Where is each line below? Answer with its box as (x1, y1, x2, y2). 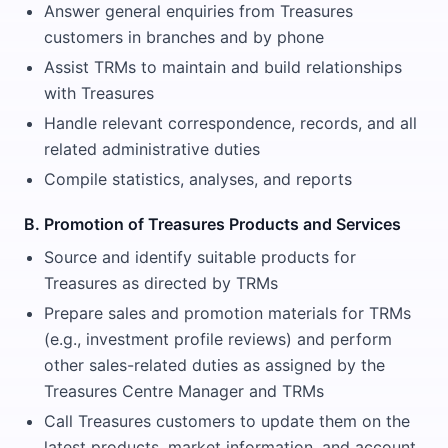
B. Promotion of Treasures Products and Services (24, 214, 401, 234)
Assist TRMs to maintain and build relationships (44, 57, 402, 77)
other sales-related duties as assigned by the (44, 355, 385, 375)
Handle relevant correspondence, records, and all (44, 113, 417, 133)
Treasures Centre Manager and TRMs (44, 381, 324, 401)
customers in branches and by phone (44, 27, 324, 47)
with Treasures (44, 83, 154, 103)
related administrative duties (44, 139, 260, 159)
